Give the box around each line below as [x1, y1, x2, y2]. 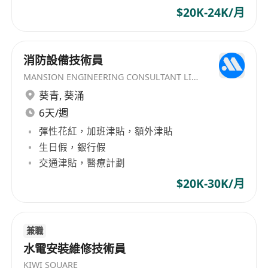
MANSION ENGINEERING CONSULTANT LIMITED [191, 71, 199, 83]
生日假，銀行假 [39, 140, 106, 154]
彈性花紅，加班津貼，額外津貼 [39, 124, 173, 138]
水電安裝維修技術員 [23, 240, 126, 257]
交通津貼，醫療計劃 [39, 156, 126, 169]
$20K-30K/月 [176, 176, 245, 192]
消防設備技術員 [23, 52, 103, 68]
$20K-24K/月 [176, 5, 245, 21]
